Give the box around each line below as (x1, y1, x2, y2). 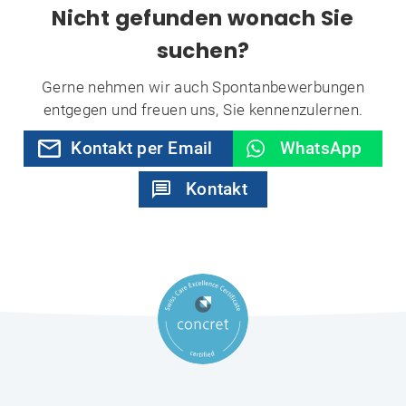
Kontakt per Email (71, 138, 213, 159)
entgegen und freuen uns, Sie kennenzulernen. (43, 101, 363, 119)
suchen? (156, 36, 250, 65)
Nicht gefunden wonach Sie (52, 4, 354, 33)
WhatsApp (279, 138, 362, 159)
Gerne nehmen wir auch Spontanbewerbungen (42, 78, 364, 96)
